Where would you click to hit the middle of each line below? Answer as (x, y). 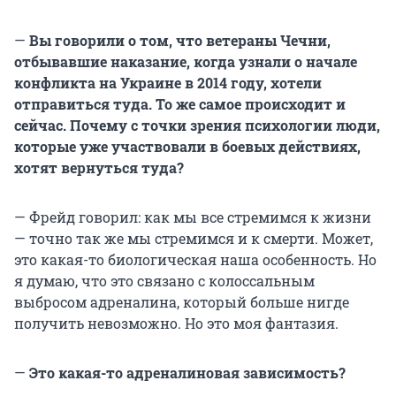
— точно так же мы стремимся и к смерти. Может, (194, 238)
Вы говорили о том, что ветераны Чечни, (178, 40)
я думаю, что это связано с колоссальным (164, 280)
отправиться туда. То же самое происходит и (180, 103)
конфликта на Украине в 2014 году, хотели (168, 82)
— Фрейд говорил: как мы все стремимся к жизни (193, 217)
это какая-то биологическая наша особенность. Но (195, 259)
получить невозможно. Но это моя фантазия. (176, 323)
